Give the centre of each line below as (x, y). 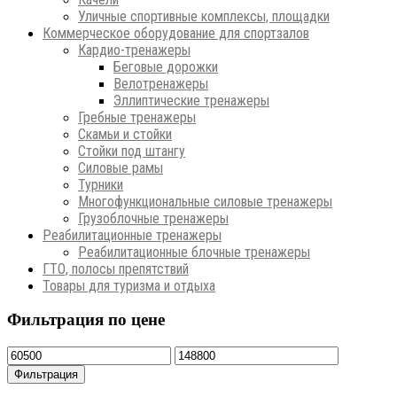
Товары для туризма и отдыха (129, 285)
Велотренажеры (161, 83)
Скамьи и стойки (125, 134)
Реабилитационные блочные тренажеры (194, 252)
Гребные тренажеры (137, 117)
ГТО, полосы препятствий (116, 269)
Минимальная (49, 354)
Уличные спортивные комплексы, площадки (204, 16)
